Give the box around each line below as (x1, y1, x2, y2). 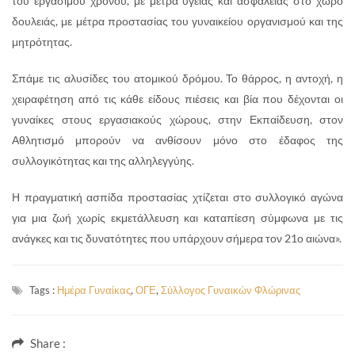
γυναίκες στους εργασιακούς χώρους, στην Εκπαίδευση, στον (12, 112, 343, 126)
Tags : (29, 283, 57, 296)
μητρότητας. (12, 34, 72, 48)
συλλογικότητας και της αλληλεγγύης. (12, 153, 194, 167)
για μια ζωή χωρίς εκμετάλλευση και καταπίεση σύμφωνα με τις (12, 210, 343, 224)
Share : (30, 335, 66, 350)
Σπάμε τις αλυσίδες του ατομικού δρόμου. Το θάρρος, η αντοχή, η (12, 71, 343, 85)
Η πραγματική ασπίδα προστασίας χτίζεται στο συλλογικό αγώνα (12, 189, 343, 204)
